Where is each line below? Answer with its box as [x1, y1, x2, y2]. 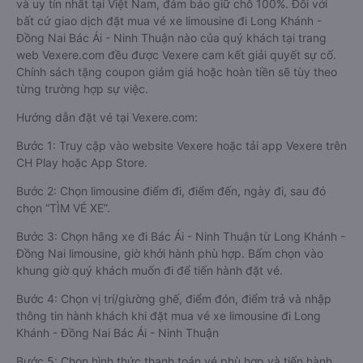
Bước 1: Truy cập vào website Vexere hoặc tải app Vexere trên [16, 139, 347, 152]
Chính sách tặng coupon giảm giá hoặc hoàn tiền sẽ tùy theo [16, 65, 337, 79]
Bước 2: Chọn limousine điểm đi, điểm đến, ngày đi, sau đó [16, 184, 326, 198]
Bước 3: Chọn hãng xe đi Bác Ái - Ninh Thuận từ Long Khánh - [16, 229, 345, 243]
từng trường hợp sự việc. [16, 82, 148, 96]
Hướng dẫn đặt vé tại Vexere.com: [16, 110, 198, 124]
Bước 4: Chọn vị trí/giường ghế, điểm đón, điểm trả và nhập [16, 292, 331, 305]
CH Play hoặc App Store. [16, 156, 147, 169]
